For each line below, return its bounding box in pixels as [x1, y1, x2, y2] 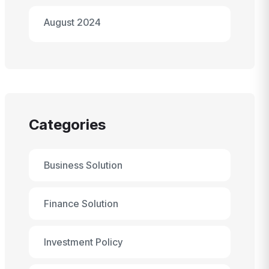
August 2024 [44, 16, 101, 28]
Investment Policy [44, 236, 122, 248]
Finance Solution [44, 198, 118, 210]
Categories [29, 116, 106, 133]
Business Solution [44, 159, 122, 171]
